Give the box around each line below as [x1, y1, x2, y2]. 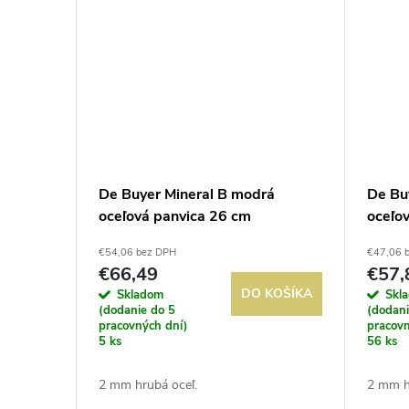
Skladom [117, 287, 163, 304]
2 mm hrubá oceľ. [99, 376, 197, 394]
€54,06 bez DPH [99, 246, 176, 260]
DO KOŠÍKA [241, 285, 313, 303]
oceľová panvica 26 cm [99, 206, 251, 227]
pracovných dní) [99, 318, 188, 335]
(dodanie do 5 [99, 302, 175, 320]
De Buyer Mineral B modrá [99, 184, 275, 205]
